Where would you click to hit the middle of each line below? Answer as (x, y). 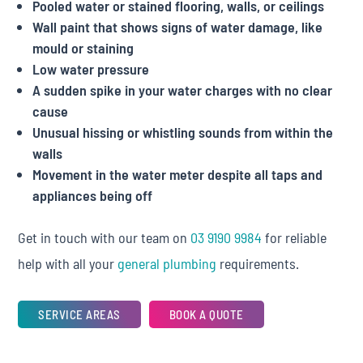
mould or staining (83, 48)
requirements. (258, 263)
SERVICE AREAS (79, 314)
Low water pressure (91, 69)
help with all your (68, 263)
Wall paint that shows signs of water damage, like (178, 27)
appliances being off (93, 195)
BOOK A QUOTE (206, 314)
